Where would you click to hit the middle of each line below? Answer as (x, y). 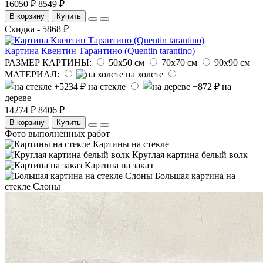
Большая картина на (195, 176)
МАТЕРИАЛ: (32, 74)
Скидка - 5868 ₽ (37, 29)
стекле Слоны (33, 186)
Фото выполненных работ (57, 133)
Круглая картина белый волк (190, 154)
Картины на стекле (131, 144)
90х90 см (232, 62)
